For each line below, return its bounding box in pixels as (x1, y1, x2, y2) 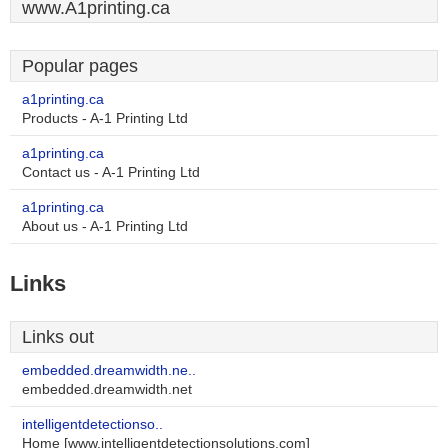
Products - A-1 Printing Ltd (22, 111, 188, 126)
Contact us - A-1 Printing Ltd (22, 165, 200, 180)
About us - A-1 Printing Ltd (22, 219, 188, 234)
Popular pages (22, 56, 138, 76)
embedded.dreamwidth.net (22, 382, 192, 397)
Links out (22, 327, 94, 347)
